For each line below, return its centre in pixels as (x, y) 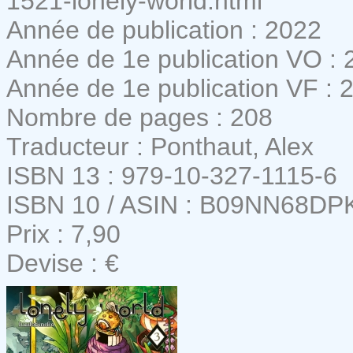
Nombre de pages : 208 (139, 117)
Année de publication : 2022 (164, 30)
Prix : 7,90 (63, 234)
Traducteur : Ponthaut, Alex (160, 146)
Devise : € (63, 263)
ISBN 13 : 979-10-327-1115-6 (172, 175)
